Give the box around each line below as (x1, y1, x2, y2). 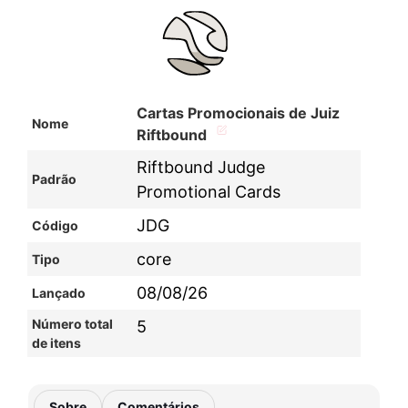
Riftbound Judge (137, 158, 265, 177)
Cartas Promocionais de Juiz (137, 104, 340, 122)
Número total (32, 316, 113, 331)
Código (32, 218, 78, 233)
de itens (32, 335, 81, 351)
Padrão (32, 171, 76, 187)
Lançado (32, 285, 86, 301)
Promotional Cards (137, 182, 280, 201)
